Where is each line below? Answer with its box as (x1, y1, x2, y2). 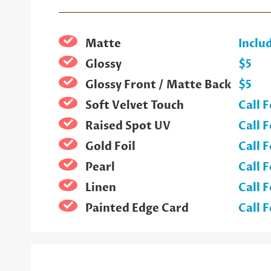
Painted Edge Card (85, 200, 189, 216)
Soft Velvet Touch (85, 97, 184, 113)
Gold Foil (85, 139, 135, 154)
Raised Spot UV (85, 118, 171, 134)
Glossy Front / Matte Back (85, 77, 231, 93)
